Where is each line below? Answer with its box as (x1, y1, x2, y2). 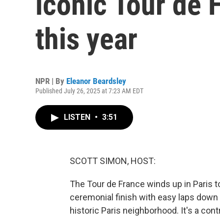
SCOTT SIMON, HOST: (70, 156, 156, 166)
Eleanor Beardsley (66, 76, 126, 86)
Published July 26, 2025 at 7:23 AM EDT (35, 87, 143, 95)
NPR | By (35, 76, 66, 86)
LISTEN (64, 112, 92, 122)
